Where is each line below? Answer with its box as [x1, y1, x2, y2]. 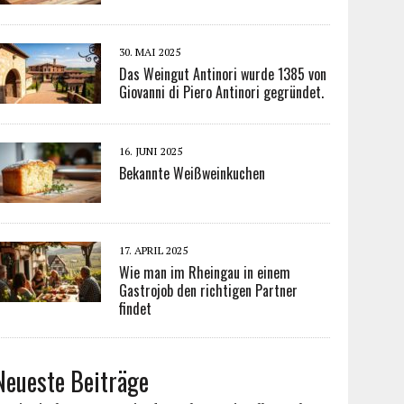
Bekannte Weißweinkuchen [119, 162, 266, 184]
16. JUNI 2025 [119, 144, 183, 158]
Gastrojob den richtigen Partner [119, 280, 298, 301]
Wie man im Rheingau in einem [119, 262, 291, 283]
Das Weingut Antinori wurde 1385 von [119, 63, 327, 85]
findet [119, 298, 152, 319]
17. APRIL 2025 [119, 243, 188, 257]
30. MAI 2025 [119, 45, 181, 59]
